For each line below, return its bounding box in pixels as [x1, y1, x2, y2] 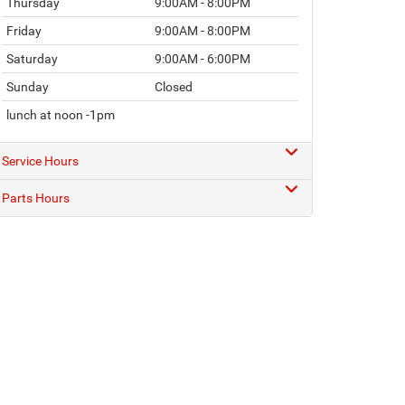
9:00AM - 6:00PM [155, 51, 250, 66]
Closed [155, 79, 193, 94]
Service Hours [2, 153, 79, 168]
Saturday [6, 51, 58, 66]
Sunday [6, 79, 49, 94]
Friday [6, 23, 42, 38]
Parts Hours [2, 190, 70, 205]
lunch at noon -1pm [6, 107, 115, 122]
